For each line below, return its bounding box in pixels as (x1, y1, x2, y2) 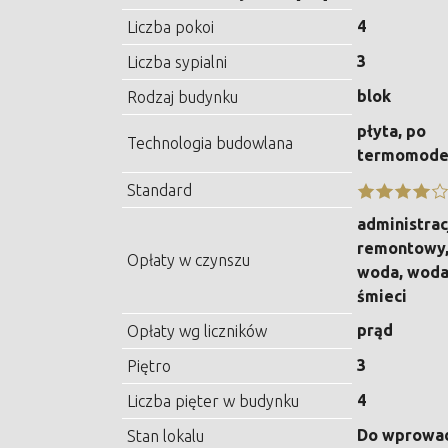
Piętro (127, 357, 171, 376)
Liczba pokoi (127, 18, 214, 37)
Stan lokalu (127, 427, 204, 446)
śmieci (357, 287, 407, 306)
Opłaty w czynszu (127, 251, 250, 270)
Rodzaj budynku (127, 88, 238, 107)
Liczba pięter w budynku (127, 392, 299, 411)
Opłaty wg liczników (127, 322, 267, 341)
